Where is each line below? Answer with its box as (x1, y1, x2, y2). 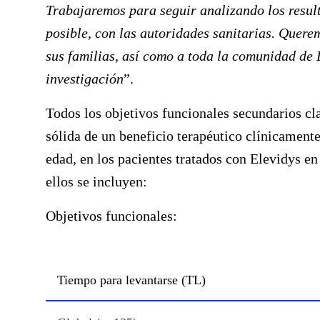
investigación (46, 71, 124, 86)
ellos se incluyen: (46, 174, 147, 189)
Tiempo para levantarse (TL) (57, 273, 206, 287)
